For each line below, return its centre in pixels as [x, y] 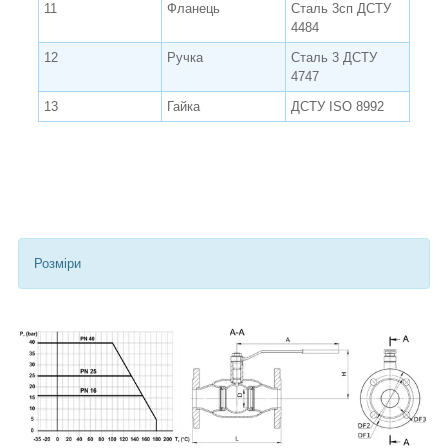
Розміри [57, 263]
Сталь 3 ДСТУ [334, 57]
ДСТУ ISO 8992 [337, 106]
